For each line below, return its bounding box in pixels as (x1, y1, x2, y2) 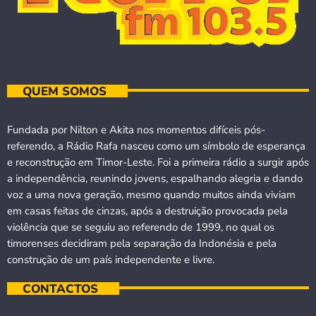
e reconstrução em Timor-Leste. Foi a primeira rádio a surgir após (7, 155, 309, 170)
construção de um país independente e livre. (7, 253, 214, 267)
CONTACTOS (22, 280, 98, 297)
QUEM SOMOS (22, 83, 107, 100)
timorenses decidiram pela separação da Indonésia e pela (7, 236, 276, 251)
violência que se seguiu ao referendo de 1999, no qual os (7, 220, 274, 235)
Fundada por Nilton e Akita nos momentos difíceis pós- (7, 123, 265, 138)
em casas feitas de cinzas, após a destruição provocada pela (7, 204, 288, 219)
